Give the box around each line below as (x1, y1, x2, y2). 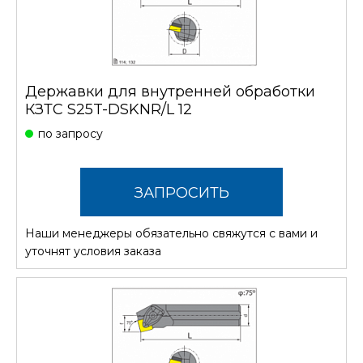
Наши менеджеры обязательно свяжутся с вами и (25, 225, 318, 241)
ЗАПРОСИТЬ (134, 183, 229, 202)
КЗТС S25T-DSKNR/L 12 (25, 100, 192, 118)
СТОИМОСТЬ (132, 232, 231, 250)
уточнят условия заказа (25, 243, 161, 258)
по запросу (38, 126, 103, 141)
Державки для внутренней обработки (25, 82, 315, 100)
